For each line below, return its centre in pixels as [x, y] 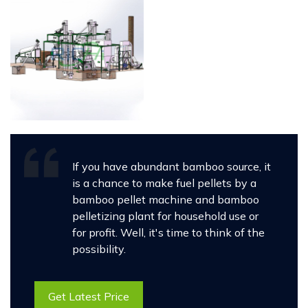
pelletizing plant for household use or [165, 216]
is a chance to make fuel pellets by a [164, 183]
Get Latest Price [89, 297]
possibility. [99, 249]
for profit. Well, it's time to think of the [168, 233]
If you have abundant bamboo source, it [172, 167]
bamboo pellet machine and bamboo [166, 200]
